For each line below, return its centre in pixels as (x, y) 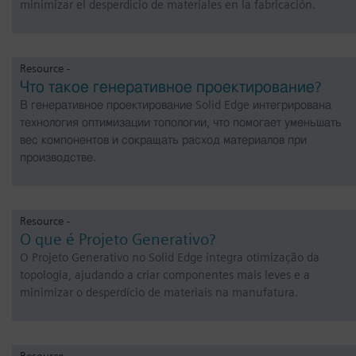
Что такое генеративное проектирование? (170, 87)
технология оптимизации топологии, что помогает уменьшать (181, 122)
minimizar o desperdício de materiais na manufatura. (159, 292)
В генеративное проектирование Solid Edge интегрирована (176, 105)
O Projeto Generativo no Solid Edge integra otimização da (170, 257)
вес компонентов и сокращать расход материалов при (163, 140)
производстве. (58, 157)
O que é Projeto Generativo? (118, 239)
